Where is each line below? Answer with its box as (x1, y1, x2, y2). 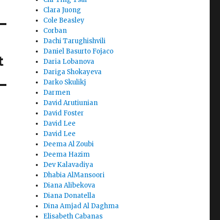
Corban (43, 27, 67, 35)
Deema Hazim (43, 150, 90, 159)
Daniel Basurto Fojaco (43, 47, 114, 56)
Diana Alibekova (43, 181, 96, 190)
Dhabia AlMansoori (43, 171, 105, 180)
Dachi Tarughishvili (43, 37, 106, 46)
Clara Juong (43, 6, 82, 15)
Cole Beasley (43, 16, 85, 25)
